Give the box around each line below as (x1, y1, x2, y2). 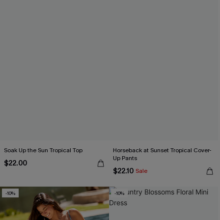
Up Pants (113, 154, 137, 162)
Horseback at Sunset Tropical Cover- (113, 146, 211, 154)
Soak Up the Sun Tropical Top (4, 146, 82, 154)
